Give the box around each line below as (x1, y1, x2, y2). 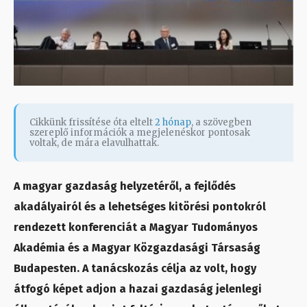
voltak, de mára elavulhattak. (29, 136, 159, 149)
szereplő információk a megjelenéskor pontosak (29, 126, 250, 138)
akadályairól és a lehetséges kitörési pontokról (14, 199, 266, 213)
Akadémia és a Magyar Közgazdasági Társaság (14, 241, 260, 254)
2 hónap (155, 116, 191, 128)
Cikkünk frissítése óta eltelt (29, 116, 155, 128)
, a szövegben (191, 116, 251, 128)
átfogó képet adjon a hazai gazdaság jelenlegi (14, 282, 262, 295)
